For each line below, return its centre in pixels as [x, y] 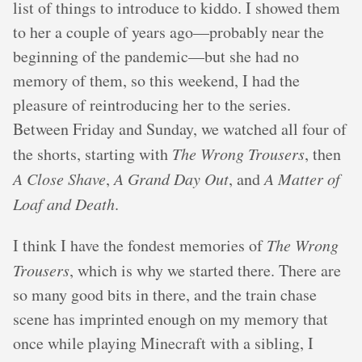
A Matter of [302, 179]
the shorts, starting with [93, 154]
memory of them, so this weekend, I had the [156, 80]
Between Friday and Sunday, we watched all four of [180, 129]
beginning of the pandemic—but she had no [156, 56]
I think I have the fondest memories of [140, 245]
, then [323, 154]
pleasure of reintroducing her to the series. [152, 105]
